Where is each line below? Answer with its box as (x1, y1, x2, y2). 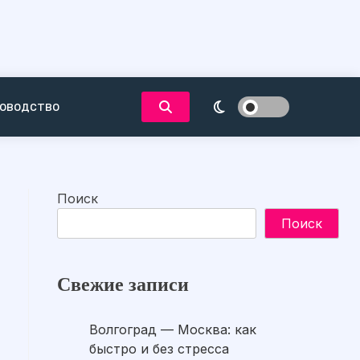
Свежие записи (57, 273, 189, 297)
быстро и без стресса (89, 340, 229, 357)
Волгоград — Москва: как (89, 321, 256, 337)
